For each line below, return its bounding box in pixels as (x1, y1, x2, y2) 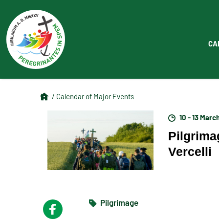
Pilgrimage (99, 197, 139, 208)
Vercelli (168, 144, 212, 158)
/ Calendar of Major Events (52, 91, 134, 101)
